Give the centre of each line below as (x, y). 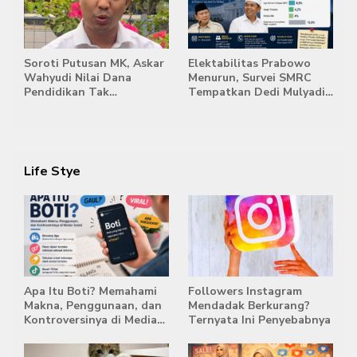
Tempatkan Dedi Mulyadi (257, 92)
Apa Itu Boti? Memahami (90, 291)
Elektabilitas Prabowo (249, 63)
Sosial (41, 334)
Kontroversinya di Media (90, 320)
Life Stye (52, 171)
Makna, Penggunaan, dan (93, 305)
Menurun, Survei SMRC (250, 77)
